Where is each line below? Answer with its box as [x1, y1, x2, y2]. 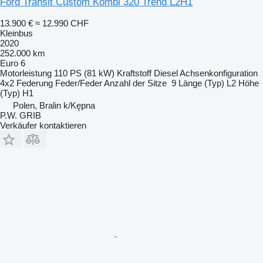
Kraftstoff [117, 68, 151, 78]
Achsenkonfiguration [180, 68, 258, 78]
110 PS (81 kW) [54, 68, 114, 78]
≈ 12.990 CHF [35, 18, 89, 28]
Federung [16, 77, 53, 88]
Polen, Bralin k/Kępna [13, 100, 95, 110]
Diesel [154, 68, 178, 78]
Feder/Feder [55, 77, 102, 88]
